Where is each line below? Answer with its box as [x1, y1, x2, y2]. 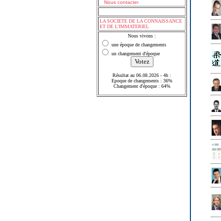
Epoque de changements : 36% [111, 78, 172, 83]
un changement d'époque [110, 51, 160, 56]
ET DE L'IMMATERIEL [100, 24, 149, 29]
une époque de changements [110, 42, 166, 47]
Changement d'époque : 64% [113, 83, 170, 89]
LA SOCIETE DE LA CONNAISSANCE [100, 18, 182, 24]
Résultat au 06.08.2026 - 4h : [112, 73, 171, 78]
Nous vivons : [128, 33, 156, 38]
